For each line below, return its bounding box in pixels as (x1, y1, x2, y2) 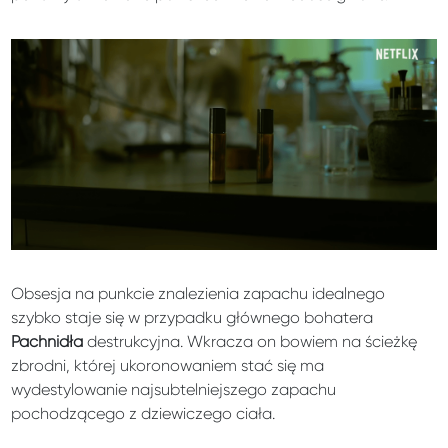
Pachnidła (11, 331, 88, 351)
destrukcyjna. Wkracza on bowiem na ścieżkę (87, 331, 418, 351)
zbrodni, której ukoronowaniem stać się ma (11, 355, 325, 375)
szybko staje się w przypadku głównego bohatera (11, 307, 374, 327)
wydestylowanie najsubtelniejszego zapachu (11, 379, 337, 399)
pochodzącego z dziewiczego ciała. (11, 403, 276, 423)
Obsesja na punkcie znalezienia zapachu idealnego (11, 283, 386, 303)
